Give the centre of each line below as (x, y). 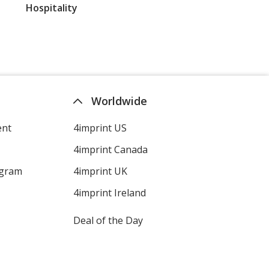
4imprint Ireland (109, 193)
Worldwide (119, 101)
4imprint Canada (110, 150)
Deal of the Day (108, 220)
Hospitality (51, 8)
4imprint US (100, 128)
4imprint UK (100, 171)
